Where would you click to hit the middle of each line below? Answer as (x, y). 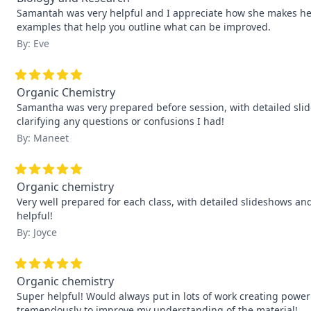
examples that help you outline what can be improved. (144, 27)
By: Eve (33, 43)
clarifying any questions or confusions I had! (120, 121)
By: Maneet (43, 138)
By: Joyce (37, 232)
